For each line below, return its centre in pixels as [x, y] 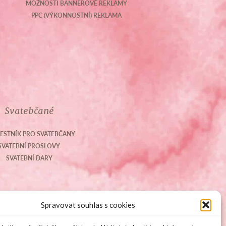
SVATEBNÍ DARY [29, 158]
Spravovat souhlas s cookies [88, 205]
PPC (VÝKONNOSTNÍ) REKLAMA [76, 15]
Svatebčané [29, 111]
